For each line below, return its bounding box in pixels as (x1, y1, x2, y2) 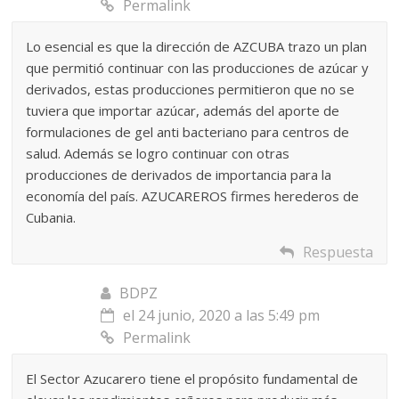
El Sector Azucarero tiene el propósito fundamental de (26, 369, 359, 387)
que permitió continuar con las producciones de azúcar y (26, 58, 370, 77)
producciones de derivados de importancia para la (26, 165, 332, 183)
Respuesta (302, 241, 373, 262)
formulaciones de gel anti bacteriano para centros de (26, 122, 350, 141)
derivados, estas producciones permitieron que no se (26, 79, 355, 98)
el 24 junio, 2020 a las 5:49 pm (123, 305, 321, 325)
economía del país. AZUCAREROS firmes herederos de (26, 186, 360, 205)
